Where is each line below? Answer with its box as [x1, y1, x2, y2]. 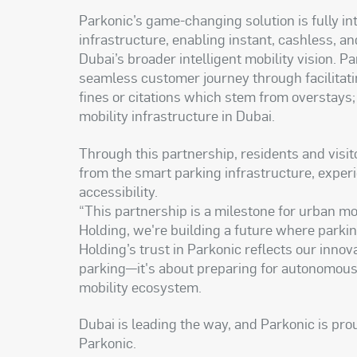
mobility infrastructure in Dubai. [79, 106, 276, 125]
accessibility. [79, 181, 159, 200]
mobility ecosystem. [79, 277, 202, 296]
